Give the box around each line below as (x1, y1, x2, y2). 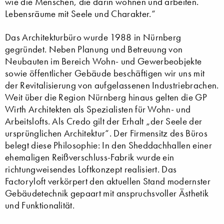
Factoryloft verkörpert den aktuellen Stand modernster (5, 175, 210, 187)
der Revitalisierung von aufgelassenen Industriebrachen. (5, 79, 219, 91)
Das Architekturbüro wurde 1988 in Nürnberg (5, 31, 181, 43)
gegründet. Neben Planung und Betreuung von (5, 43, 183, 55)
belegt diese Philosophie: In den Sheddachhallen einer (5, 139, 212, 151)
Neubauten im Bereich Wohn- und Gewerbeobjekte (5, 55, 202, 67)
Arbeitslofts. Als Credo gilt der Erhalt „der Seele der (5, 115, 202, 127)
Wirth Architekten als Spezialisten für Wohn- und (5, 103, 191, 115)
